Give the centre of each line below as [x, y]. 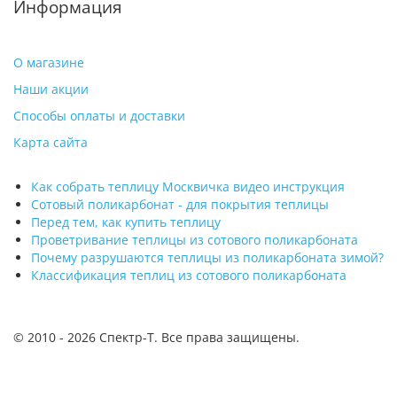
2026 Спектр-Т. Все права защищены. [183, 337]
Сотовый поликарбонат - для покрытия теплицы [180, 204]
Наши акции [51, 89]
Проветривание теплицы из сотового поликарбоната [195, 240]
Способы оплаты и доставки [99, 116]
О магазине [49, 62]
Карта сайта [51, 142]
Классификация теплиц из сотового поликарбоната [189, 275]
